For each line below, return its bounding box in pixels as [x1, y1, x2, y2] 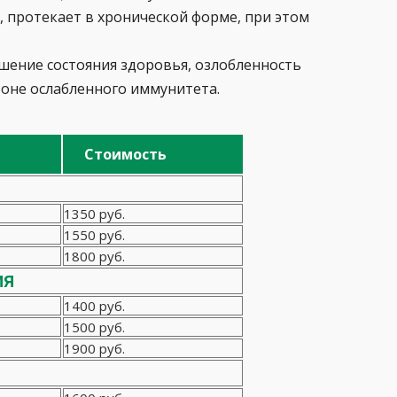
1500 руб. [64, 318, 125, 336]
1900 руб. [64, 339, 125, 357]
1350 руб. [64, 205, 125, 222]
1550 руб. [64, 226, 125, 244]
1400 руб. [64, 297, 125, 315]
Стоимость [84, 144, 167, 164]
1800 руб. [64, 247, 125, 265]
